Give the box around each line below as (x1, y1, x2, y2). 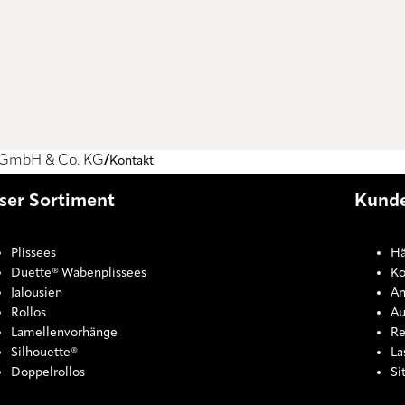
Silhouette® (11, 346, 78, 360)
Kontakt (109, 155, 154, 168)
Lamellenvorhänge (11, 326, 118, 340)
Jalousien (11, 287, 62, 300)
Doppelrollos (11, 366, 85, 380)
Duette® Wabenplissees (11, 267, 146, 280)
